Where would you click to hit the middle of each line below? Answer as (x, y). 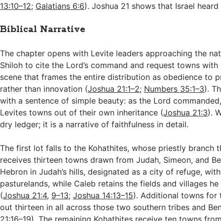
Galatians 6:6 (60, 6)
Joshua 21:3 (186, 112)
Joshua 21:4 (25, 195)
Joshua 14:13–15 (103, 195)
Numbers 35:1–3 (174, 89)
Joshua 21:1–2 (114, 89)
